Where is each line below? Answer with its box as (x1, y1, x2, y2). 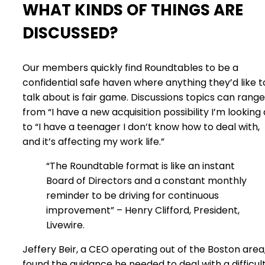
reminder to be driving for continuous (46, 189, 219, 202)
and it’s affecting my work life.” (22, 135, 164, 148)
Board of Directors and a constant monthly (46, 174, 247, 188)
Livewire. (46, 218, 85, 232)
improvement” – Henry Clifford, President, (46, 203, 240, 217)
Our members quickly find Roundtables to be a (22, 61, 238, 75)
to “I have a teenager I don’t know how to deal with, (22, 120, 260, 134)
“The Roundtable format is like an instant (46, 159, 235, 173)
